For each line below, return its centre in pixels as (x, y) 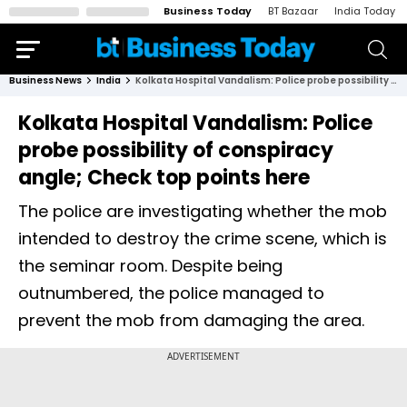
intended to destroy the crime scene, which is (203, 238)
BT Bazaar (293, 11)
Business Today (208, 11)
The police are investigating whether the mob (203, 211)
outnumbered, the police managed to (171, 293)
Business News (45, 80)
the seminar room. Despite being (150, 266)
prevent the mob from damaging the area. (191, 320)
